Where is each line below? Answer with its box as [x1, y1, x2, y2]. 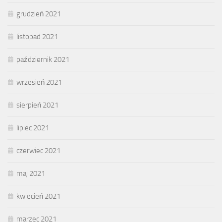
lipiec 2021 [16, 123, 49, 133]
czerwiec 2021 [16, 146, 60, 156]
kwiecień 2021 [16, 192, 60, 201]
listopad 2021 [16, 32, 58, 42]
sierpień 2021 [16, 101, 58, 110]
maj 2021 [16, 169, 45, 178]
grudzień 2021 [16, 9, 61, 19]
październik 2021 [16, 55, 69, 64]
